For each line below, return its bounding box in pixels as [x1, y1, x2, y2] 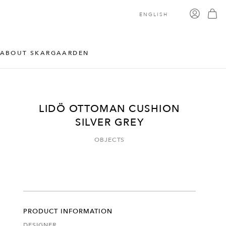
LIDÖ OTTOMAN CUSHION [39, 101, 180, 116]
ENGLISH [139, 11, 168, 18]
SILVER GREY [75, 115, 144, 129]
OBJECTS [94, 135, 125, 144]
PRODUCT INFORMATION [23, 206, 112, 216]
